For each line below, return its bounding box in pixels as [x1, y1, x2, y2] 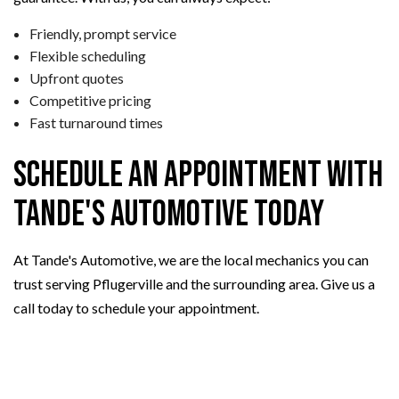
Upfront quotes [28, 69, 124, 87]
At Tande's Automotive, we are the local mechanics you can [13, 251, 369, 269]
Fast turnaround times [28, 114, 163, 132]
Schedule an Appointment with [13, 154, 383, 198]
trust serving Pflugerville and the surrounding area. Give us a [13, 275, 375, 293]
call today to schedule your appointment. [13, 299, 259, 317]
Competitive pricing [28, 92, 151, 110]
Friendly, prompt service [28, 25, 176, 43]
